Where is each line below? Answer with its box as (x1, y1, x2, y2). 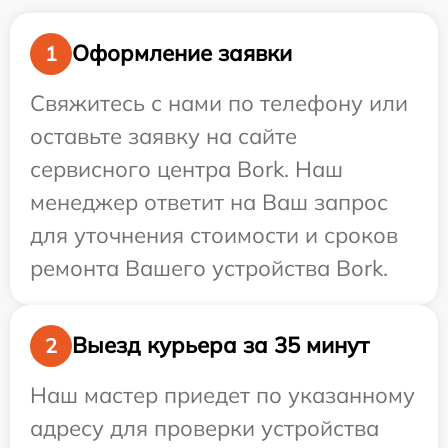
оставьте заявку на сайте (30, 121, 297, 150)
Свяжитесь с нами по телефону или (30, 88, 408, 117)
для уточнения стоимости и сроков (30, 220, 398, 249)
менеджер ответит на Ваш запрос (30, 187, 388, 216)
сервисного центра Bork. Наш (30, 154, 343, 183)
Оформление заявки (72, 39, 292, 68)
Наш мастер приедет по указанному (30, 380, 415, 409)
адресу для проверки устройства (30, 413, 379, 442)
